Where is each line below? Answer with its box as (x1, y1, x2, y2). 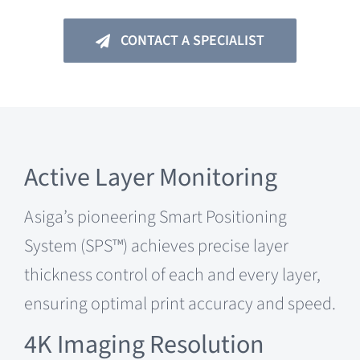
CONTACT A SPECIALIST (120, 31, 264, 51)
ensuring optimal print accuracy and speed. (23, 291, 336, 317)
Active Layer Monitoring (23, 159, 277, 197)
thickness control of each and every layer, (23, 262, 321, 288)
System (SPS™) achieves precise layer (23, 233, 288, 260)
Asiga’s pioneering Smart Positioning (23, 204, 287, 231)
